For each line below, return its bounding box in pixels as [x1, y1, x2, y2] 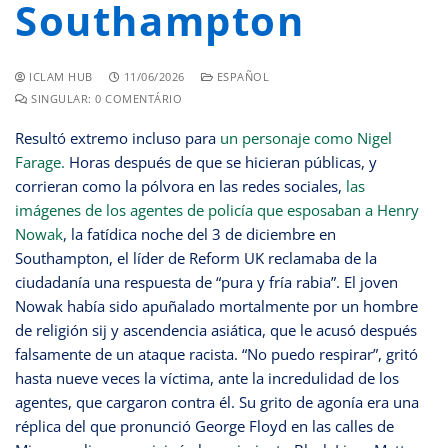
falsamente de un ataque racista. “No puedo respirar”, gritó [15, 343, 418, 364]
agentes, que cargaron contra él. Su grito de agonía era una [15, 391, 419, 412]
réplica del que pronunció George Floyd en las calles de [15, 415, 394, 436]
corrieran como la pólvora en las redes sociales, [15, 175, 346, 196]
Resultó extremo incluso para [15, 127, 220, 148]
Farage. [15, 151, 65, 172]
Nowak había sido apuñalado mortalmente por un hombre [15, 295, 418, 316]
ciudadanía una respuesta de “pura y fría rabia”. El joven [15, 271, 398, 292]
